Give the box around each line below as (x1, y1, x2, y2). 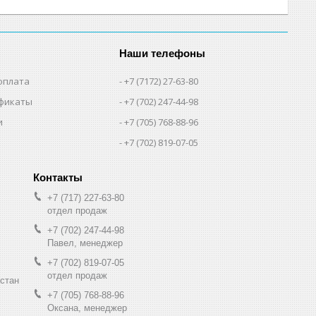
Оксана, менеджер (47, 302, 127, 313)
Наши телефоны (119, 47, 206, 59)
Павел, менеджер (47, 237, 123, 248)
